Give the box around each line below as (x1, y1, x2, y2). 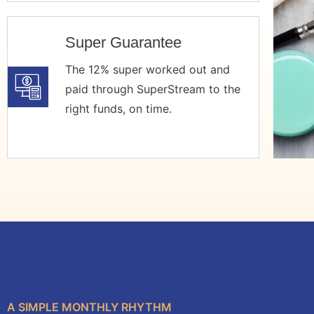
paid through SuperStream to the (64, 81, 240, 96)
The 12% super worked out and (64, 62, 230, 76)
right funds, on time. (64, 101, 172, 116)
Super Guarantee (64, 33, 182, 51)
